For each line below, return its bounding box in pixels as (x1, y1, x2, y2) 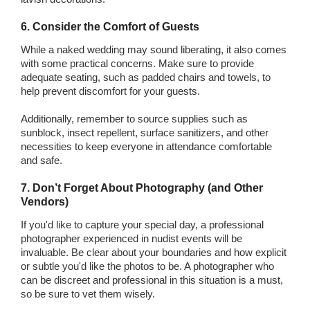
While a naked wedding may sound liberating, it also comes (21, 43, 286, 55)
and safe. (21, 154, 62, 166)
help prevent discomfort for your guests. (21, 84, 200, 97)
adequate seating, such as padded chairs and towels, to (21, 71, 271, 83)
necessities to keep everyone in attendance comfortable (21, 140, 272, 152)
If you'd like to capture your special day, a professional (21, 218, 264, 230)
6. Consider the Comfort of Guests (21, 20, 199, 33)
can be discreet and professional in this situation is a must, (21, 273, 283, 286)
